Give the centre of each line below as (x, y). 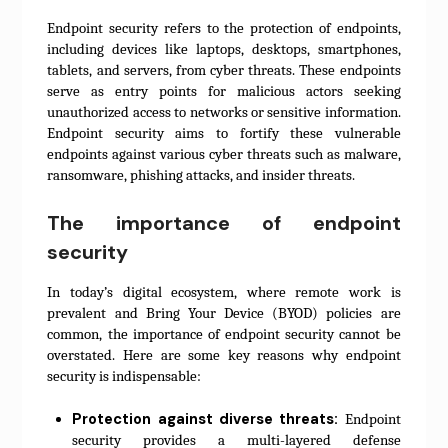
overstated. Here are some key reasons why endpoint (224, 354)
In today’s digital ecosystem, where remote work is (224, 291)
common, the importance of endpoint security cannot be (224, 333)
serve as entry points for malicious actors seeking (224, 91)
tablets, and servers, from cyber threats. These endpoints (224, 70)
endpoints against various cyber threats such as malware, (224, 154)
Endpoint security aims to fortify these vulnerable (224, 133)
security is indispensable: (124, 375)
